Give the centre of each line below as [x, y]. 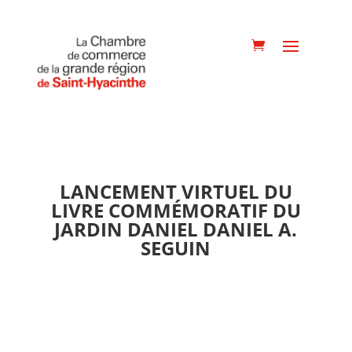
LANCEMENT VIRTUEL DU [176, 191]
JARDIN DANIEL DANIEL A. [176, 229]
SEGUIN [176, 247]
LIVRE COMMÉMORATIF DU [176, 210]
